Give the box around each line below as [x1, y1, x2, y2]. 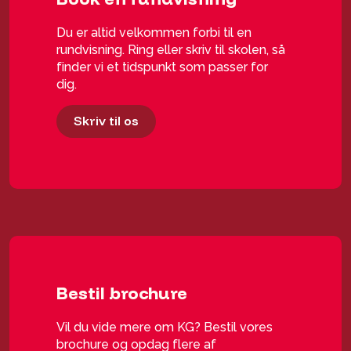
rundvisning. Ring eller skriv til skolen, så [56, 42, 286, 57]
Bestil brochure [56, 282, 187, 304]
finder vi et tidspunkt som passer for [56, 60, 269, 74]
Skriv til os [74, 113, 139, 128]
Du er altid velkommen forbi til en [56, 25, 252, 40]
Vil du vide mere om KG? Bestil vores [56, 320, 273, 335]
